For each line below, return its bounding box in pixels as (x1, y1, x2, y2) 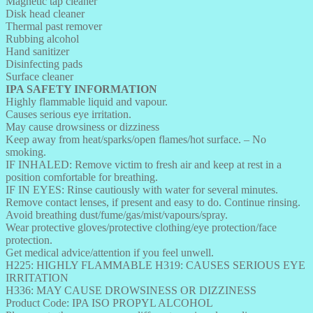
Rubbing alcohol (6, 32, 79, 45)
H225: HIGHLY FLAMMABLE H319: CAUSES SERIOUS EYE (6, 259, 305, 271)
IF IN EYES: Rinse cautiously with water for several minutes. (6, 183, 278, 196)
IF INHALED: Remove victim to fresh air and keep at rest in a (6, 158, 282, 170)
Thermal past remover (6, 20, 102, 32)
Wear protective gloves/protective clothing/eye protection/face (6, 221, 277, 233)
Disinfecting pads (6, 57, 82, 70)
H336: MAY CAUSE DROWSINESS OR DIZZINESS (6, 284, 256, 296)
